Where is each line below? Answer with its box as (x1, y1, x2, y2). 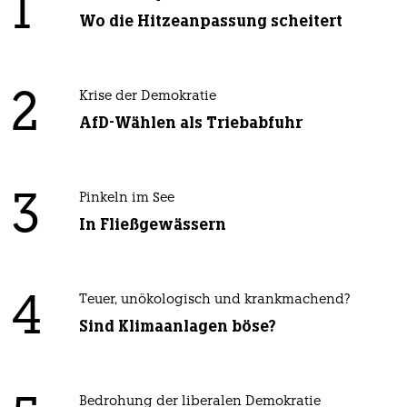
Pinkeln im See (78, 192, 174, 206)
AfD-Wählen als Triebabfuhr (78, 113, 303, 134)
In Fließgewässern (78, 214, 226, 235)
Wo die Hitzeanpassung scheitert (78, 11, 342, 32)
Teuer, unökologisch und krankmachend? (78, 293, 351, 308)
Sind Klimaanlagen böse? (78, 316, 276, 337)
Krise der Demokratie (78, 90, 216, 104)
